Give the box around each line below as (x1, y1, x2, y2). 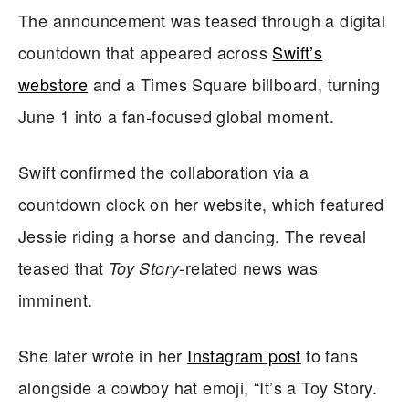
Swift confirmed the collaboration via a (18, 159, 309, 184)
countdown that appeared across (18, 39, 273, 64)
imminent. (18, 287, 93, 311)
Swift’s (272, 39, 323, 64)
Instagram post (187, 342, 301, 367)
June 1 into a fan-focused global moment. (18, 103, 334, 128)
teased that (18, 255, 109, 279)
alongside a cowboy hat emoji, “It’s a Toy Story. (18, 374, 378, 399)
